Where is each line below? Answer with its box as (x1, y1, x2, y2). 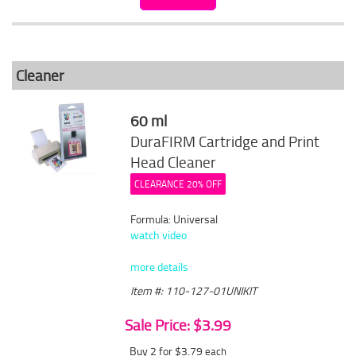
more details (130, 259, 189, 274)
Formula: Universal (130, 211, 219, 226)
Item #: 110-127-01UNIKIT (130, 283, 257, 298)
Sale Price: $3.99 (125, 315, 231, 335)
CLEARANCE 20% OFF (134, 177, 222, 191)
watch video (130, 227, 188, 242)
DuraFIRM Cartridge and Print (130, 131, 320, 152)
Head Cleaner (130, 152, 217, 172)
